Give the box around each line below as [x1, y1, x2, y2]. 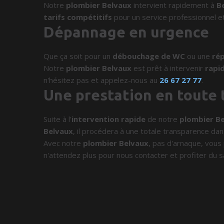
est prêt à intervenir [131, 63, 205, 73]
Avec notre [43, 138, 83, 148]
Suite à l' [43, 114, 72, 124]
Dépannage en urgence [43, 23, 209, 40]
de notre [145, 114, 180, 124]
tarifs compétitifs [43, 12, 112, 22]
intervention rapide [71, 114, 146, 124]
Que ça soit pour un [43, 51, 113, 61]
